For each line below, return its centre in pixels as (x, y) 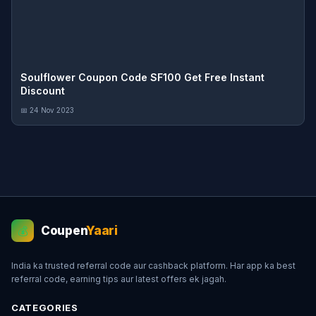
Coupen (64, 231)
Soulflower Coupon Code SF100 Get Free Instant (142, 77)
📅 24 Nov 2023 (47, 110)
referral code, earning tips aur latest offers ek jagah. (119, 279)
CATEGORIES (45, 308)
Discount (43, 91)
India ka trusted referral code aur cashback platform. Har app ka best (153, 266)
